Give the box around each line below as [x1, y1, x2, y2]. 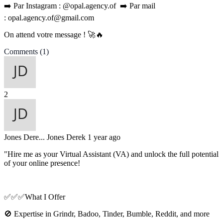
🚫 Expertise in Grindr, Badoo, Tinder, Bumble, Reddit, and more [4, 210, 210, 219]
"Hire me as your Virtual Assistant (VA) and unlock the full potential [4, 150, 219, 159]
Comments [4, 47, 40, 56]
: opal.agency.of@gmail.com [4, 13, 94, 22]
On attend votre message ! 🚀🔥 [4, 30, 104, 39]
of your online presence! [4, 159, 80, 168]
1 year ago [88, 133, 120, 142]
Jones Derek [47, 133, 88, 142]
